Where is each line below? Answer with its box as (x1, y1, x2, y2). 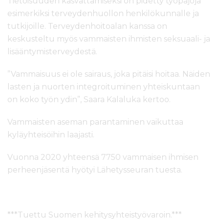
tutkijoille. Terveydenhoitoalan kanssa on (7, 22, 167, 31)
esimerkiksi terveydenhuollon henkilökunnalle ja (7, 9, 199, 19)
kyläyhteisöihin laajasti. (7, 130, 94, 140)
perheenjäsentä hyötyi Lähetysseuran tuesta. (7, 165, 182, 175)
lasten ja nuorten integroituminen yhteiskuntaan (7, 82, 200, 92)
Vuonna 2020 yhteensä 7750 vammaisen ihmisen (7, 153, 198, 162)
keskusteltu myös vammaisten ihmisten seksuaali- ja (7, 34, 210, 44)
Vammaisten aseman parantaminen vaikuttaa (7, 117, 183, 127)
